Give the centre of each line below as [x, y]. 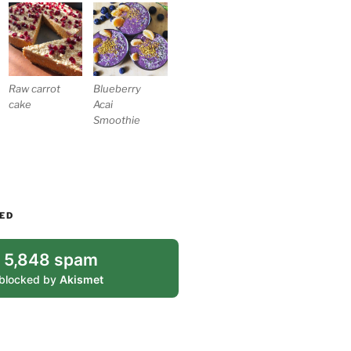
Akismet [82, 279]
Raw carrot [35, 89]
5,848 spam [51, 259]
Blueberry [118, 88]
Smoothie [117, 119]
